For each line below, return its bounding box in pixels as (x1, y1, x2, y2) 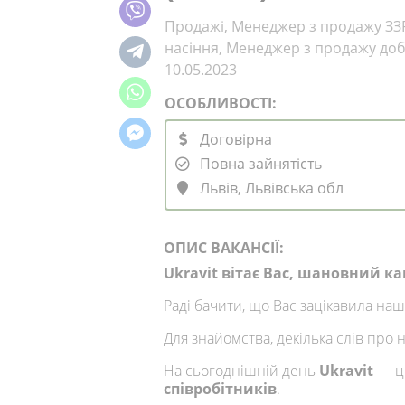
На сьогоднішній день (164, 361, 319, 381)
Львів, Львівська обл (196, 177, 344, 198)
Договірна (196, 128, 272, 149)
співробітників (164, 379, 277, 400)
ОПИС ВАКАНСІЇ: (164, 238, 284, 259)
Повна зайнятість (196, 153, 322, 174)
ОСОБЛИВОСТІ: (165, 92, 277, 113)
